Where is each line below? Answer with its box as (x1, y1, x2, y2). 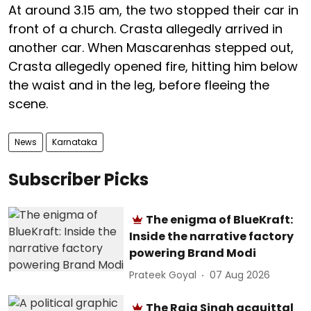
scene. (8, 94, 48, 112)
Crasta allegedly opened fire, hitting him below (8, 57, 298, 75)
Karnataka (52, 135, 97, 148)
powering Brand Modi (129, 244, 257, 261)
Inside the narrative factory (129, 228, 294, 244)
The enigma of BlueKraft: (146, 211, 294, 228)
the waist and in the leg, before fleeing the (8, 76, 269, 94)
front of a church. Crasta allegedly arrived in (8, 19, 283, 37)
